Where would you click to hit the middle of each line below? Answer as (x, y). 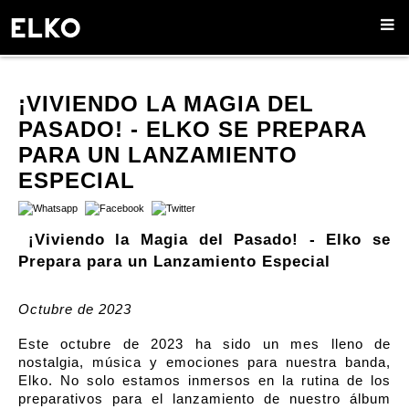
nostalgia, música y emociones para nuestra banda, (204, 363)
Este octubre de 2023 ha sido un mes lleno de (204, 345)
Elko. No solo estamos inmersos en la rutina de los (204, 381)
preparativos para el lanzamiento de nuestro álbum (204, 399)
